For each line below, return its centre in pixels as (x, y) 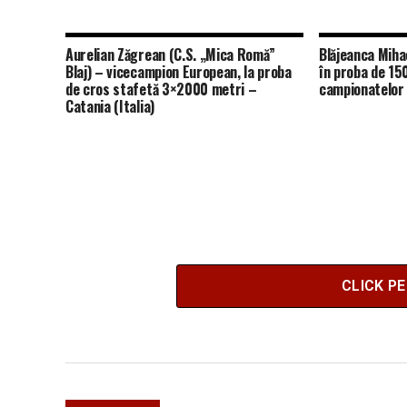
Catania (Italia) (110, 106)
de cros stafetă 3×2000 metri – (161, 89)
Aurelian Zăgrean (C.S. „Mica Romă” (171, 54)
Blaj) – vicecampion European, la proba (179, 71)
